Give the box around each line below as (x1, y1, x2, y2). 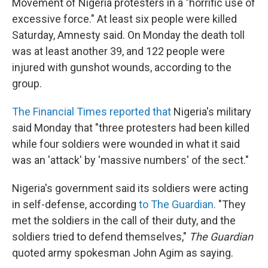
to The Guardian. (139, 198, 218, 211)
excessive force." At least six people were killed (12, 13, 237, 26)
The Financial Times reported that (12, 105, 171, 118)
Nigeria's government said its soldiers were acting (12, 182, 248, 195)
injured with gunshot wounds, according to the (12, 61, 232, 74)
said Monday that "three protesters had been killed (12, 121, 249, 135)
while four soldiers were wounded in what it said (12, 138, 240, 151)
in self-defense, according (12, 198, 139, 211)
